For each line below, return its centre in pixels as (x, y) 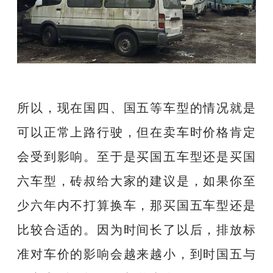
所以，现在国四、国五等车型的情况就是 (136, 107)
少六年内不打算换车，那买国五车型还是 (136, 205)
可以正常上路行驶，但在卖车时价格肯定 (136, 132)
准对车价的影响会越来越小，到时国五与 (136, 253)
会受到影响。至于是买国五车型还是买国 (136, 156)
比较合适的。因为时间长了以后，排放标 (136, 229)
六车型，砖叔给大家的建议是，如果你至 (136, 180)
